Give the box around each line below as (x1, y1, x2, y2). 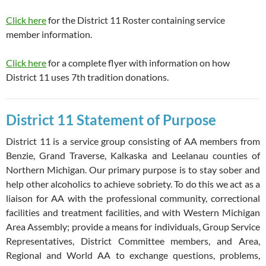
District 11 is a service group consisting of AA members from (6, 135, 260, 147)
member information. (6, 28, 92, 40)
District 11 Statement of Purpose (6, 110, 216, 128)
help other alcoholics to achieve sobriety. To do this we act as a (6, 178, 260, 189)
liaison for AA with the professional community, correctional (6, 192, 260, 204)
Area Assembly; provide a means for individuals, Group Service (6, 220, 260, 232)
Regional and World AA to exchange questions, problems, (6, 249, 260, 261)
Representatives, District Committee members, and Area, (6, 235, 260, 246)
